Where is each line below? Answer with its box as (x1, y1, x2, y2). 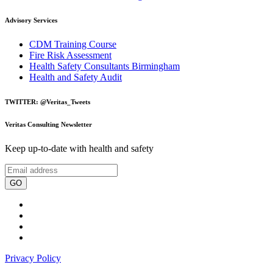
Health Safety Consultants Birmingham (29, 61, 180, 72)
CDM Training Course (29, 39, 116, 50)
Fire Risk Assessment (29, 50, 112, 61)
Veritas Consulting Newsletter (5, 120, 92, 128)
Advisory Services (5, 16, 57, 24)
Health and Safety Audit (29, 72, 122, 83)
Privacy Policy (5, 252, 61, 263)
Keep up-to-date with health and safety (5, 143, 154, 154)
